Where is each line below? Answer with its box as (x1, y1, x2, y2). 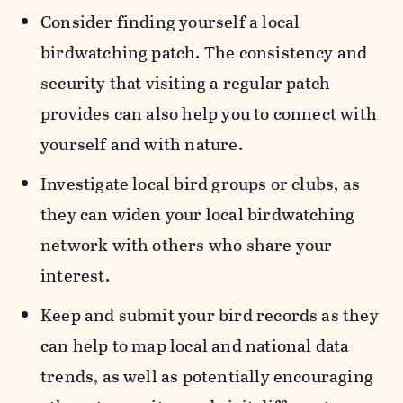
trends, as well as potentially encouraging (40, 363, 373, 390)
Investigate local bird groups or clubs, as (40, 171, 360, 198)
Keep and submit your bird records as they (40, 302, 379, 329)
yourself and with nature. (40, 131, 243, 158)
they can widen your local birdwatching (40, 201, 355, 228)
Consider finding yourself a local (40, 9, 300, 36)
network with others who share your (40, 232, 333, 259)
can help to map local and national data (40, 333, 350, 360)
